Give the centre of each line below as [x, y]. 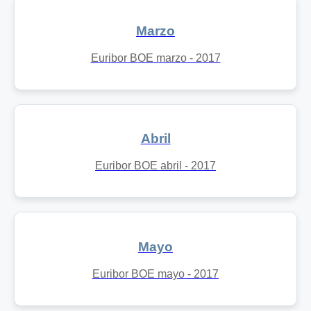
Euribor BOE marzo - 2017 [155, 58]
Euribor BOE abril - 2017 [155, 166]
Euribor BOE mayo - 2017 [155, 274]
